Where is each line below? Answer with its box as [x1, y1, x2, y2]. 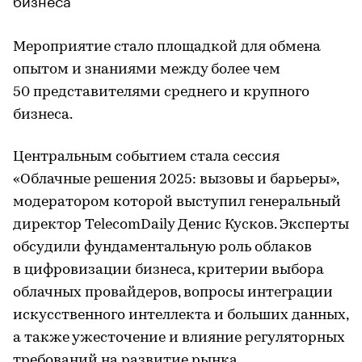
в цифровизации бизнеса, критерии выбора [13, 262, 324, 278]
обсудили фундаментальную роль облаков [13, 239, 312, 255]
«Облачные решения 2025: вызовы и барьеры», [13, 171, 339, 187]
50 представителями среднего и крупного [13, 84, 309, 100]
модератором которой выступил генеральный [13, 194, 341, 210]
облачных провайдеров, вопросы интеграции [13, 284, 333, 301]
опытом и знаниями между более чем [13, 61, 280, 78]
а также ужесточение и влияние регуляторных [13, 330, 345, 346]
